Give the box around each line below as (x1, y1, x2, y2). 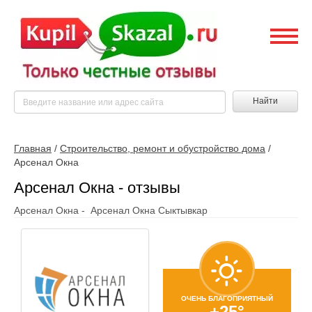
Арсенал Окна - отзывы (14, 179, 180, 196)
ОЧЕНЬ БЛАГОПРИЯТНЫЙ (181, 294, 273, 302)
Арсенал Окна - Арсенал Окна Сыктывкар (14, 205, 208, 216)
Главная (14, 143, 52, 154)
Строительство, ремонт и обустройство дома (60, 143, 265, 154)
